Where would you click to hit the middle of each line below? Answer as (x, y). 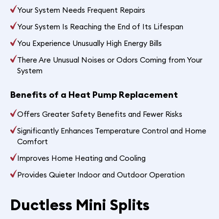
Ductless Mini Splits (80, 205)
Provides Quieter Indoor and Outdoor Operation (101, 175)
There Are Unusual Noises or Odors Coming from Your (110, 60)
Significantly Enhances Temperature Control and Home (112, 131)
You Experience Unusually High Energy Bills (90, 43)
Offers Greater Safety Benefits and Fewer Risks (100, 114)
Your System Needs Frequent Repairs (81, 10)
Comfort (33, 141)
